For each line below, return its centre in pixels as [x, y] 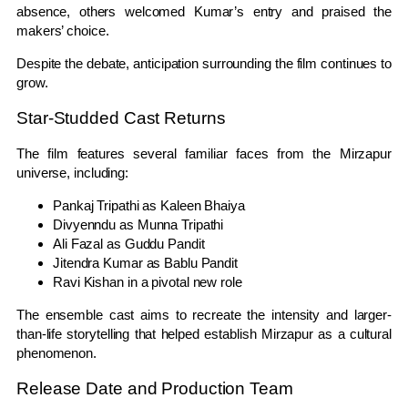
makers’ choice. [63, 31]
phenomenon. [56, 353]
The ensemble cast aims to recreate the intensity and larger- [204, 315]
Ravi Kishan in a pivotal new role [148, 282]
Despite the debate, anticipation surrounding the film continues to [204, 64]
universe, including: [73, 173]
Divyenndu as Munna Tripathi [138, 225]
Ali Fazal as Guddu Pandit [129, 244]
